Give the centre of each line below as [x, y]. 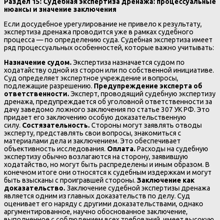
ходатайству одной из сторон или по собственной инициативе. [109, 70]
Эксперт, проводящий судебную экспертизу [142, 94]
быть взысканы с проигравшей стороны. [70, 180]
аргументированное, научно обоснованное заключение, [96, 212]
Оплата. [121, 149]
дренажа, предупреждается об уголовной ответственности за [108, 102]
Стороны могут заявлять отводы [146, 125]
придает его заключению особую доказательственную [95, 118]
